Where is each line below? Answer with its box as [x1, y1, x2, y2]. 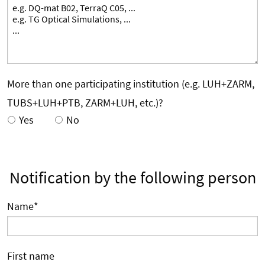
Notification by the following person [9, 166, 256, 188]
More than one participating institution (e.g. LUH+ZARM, [7, 76, 254, 91]
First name [7, 248, 54, 263]
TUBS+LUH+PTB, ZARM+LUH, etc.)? [7, 95, 163, 109]
